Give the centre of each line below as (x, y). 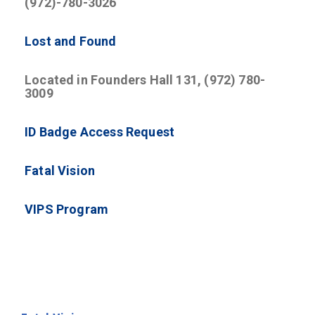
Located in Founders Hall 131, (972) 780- (145, 80)
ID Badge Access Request (100, 132)
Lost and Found (71, 41)
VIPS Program (67, 209)
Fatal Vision (62, 171)
